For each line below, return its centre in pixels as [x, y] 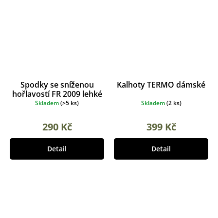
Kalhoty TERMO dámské [161, 85]
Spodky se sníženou [57, 85]
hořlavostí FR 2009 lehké [57, 94]
